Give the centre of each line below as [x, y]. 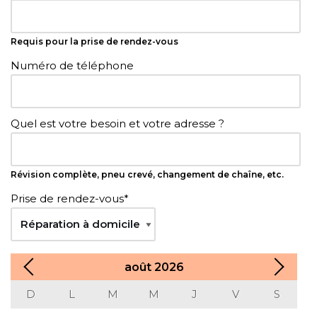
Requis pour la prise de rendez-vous [94, 41]
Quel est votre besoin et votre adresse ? [117, 123]
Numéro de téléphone [72, 65]
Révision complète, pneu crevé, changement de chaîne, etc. [147, 174]
